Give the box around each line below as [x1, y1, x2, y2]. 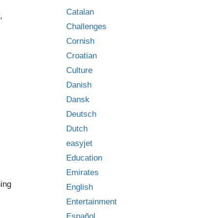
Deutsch [66, 109, 96, 119]
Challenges [66, 22, 107, 31]
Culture [66, 66, 92, 75]
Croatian [66, 51, 97, 60]
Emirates [66, 168, 99, 177]
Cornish [66, 36, 94, 46]
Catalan [66, 7, 94, 17]
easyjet [66, 139, 92, 148]
